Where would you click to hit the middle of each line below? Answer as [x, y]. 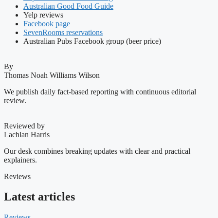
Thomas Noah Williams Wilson [52, 75]
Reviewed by [24, 126]
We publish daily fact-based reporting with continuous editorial [100, 91]
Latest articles [39, 197]
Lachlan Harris [27, 134]
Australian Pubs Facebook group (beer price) [92, 41]
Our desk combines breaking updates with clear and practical [97, 151]
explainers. [20, 160]
